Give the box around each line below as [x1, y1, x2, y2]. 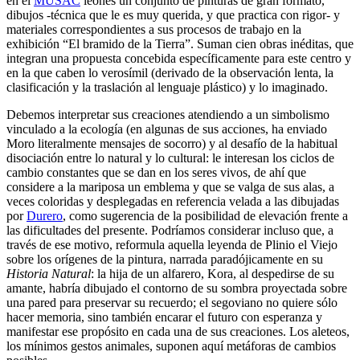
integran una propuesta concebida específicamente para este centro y [6, 51, 351, 66]
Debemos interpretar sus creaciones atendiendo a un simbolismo [6, 108, 329, 122]
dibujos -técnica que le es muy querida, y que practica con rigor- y [6, 8, 340, 22]
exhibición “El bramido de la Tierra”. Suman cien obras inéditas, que [6, 37, 354, 51]
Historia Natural [6, 267, 91, 281]
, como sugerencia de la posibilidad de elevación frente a [63, 209, 348, 223]
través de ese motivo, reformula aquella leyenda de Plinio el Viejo [6, 238, 337, 252]
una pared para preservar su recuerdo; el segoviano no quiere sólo [6, 296, 337, 310]
